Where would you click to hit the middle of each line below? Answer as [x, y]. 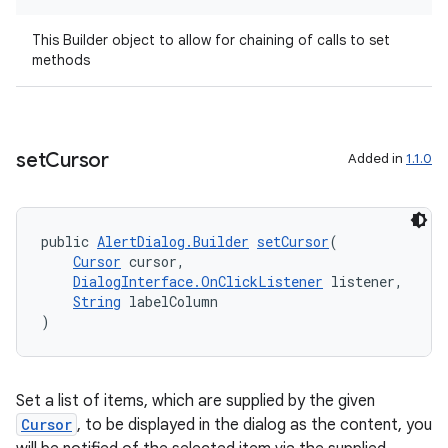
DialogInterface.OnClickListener [198, 281]
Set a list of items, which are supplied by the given [195, 401]
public [69, 241]
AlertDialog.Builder [173, 241]
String [97, 301]
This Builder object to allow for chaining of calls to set [211, 40]
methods [61, 60]
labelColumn [169, 301]
